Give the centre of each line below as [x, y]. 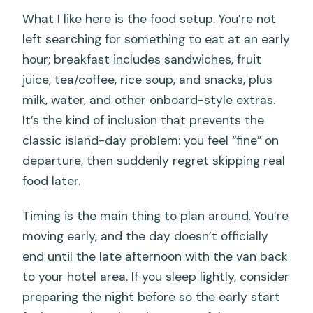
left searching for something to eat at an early [156, 39]
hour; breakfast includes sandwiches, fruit [142, 60]
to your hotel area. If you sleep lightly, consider [156, 277]
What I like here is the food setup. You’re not [150, 19]
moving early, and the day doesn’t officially [146, 236]
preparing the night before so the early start [152, 297]
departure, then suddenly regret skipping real [154, 161]
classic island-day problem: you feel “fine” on [151, 141]
